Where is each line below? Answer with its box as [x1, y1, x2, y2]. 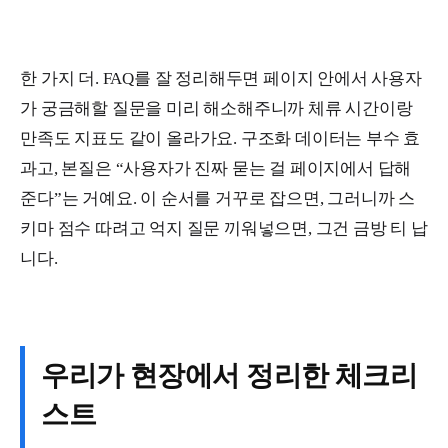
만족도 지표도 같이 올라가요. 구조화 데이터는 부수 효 [20, 129, 421, 149]
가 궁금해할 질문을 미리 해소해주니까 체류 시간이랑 [20, 99, 413, 119]
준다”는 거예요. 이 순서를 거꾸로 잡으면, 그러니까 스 [20, 189, 415, 209]
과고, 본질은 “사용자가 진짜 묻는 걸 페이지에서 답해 [20, 159, 412, 179]
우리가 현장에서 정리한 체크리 [41, 360, 418, 392]
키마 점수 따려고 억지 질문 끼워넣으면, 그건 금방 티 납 [20, 219, 428, 239]
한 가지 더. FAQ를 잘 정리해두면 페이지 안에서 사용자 [20, 69, 422, 89]
